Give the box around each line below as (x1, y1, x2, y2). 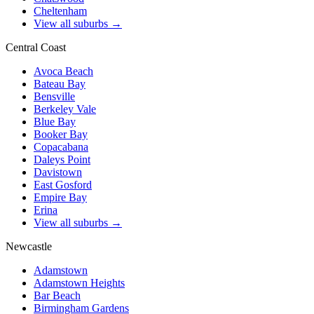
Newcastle (6, 240, 52, 253)
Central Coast (6, 41, 66, 54)
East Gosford (34, 179, 92, 191)
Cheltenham (34, 5, 87, 18)
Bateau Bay (34, 78, 86, 90)
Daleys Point (34, 153, 90, 166)
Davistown (34, 166, 82, 179)
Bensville (34, 90, 75, 103)
